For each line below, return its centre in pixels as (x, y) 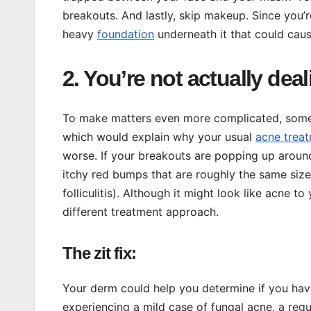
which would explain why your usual (159, 136)
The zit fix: (99, 253)
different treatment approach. (141, 211)
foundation (126, 34)
